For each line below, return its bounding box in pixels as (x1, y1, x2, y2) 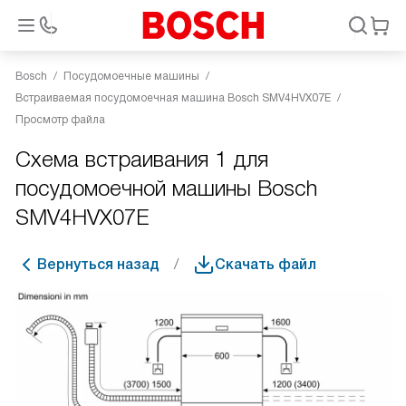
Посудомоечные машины (63, 70, 199, 82)
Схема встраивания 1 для (15, 147, 268, 171)
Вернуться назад (37, 256, 159, 272)
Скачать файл (215, 256, 316, 272)
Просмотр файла (15, 113, 105, 126)
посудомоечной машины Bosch (15, 176, 317, 200)
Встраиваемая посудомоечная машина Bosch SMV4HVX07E (15, 92, 331, 104)
